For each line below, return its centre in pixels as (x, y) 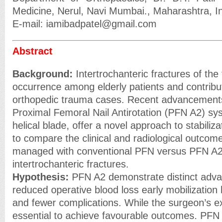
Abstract (32, 51)
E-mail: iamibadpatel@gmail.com (84, 24)
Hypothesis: (41, 177)
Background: (43, 74)
